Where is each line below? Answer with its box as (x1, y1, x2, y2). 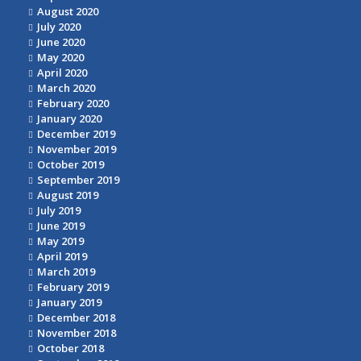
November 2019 (37, 142, 116, 157)
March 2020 (37, 81, 95, 96)
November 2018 (37, 326, 116, 341)
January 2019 (37, 295, 102, 310)
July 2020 (37, 19, 81, 35)
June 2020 (37, 35, 85, 50)
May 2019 (37, 234, 84, 249)
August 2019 (37, 188, 98, 203)
